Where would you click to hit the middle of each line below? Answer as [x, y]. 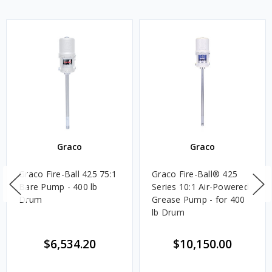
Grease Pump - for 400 [199, 200]
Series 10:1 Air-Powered [200, 187]
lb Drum [168, 212]
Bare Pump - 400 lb [58, 187]
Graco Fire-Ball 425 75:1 [68, 174]
